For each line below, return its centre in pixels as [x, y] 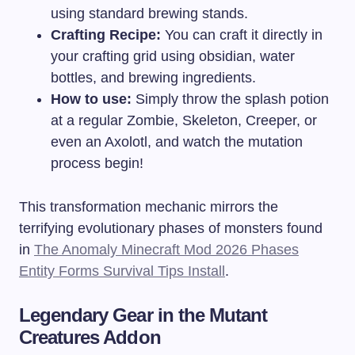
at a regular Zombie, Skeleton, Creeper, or [184, 120]
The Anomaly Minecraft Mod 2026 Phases [166, 249]
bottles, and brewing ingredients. [153, 77]
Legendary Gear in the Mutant [143, 315]
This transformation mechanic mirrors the [149, 206]
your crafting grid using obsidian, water [173, 56]
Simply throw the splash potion [230, 99]
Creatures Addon [90, 337]
